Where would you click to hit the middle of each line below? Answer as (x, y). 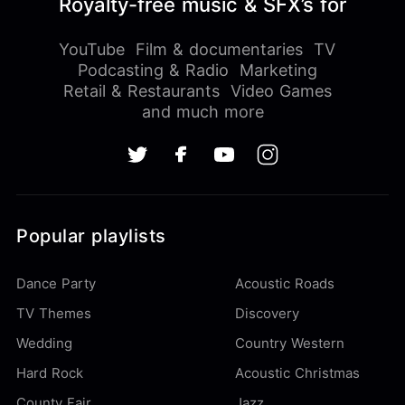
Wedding (44, 343)
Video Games (281, 90)
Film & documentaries (219, 49)
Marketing (278, 70)
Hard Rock (50, 372)
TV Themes (54, 313)
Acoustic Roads (285, 283)
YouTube (92, 49)
